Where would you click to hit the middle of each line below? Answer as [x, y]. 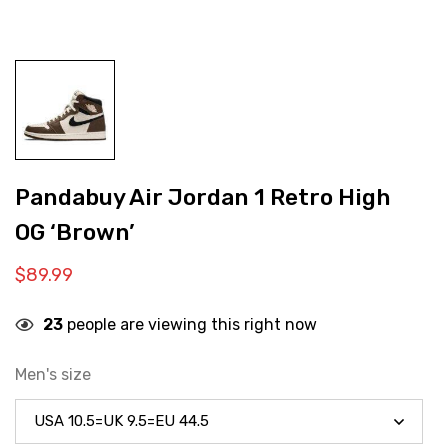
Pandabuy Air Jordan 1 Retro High [202, 197]
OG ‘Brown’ [75, 232]
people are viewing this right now [190, 324]
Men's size [53, 374]
